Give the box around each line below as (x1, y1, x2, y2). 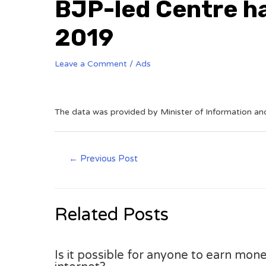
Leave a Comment (55, 59, 127, 69)
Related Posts (55, 203, 169, 226)
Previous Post (78, 153, 138, 164)
